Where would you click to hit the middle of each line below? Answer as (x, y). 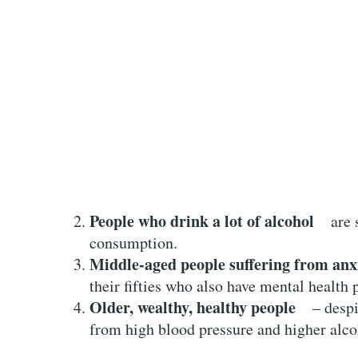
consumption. (133, 242)
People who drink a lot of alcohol (202, 221)
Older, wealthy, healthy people (193, 307)
